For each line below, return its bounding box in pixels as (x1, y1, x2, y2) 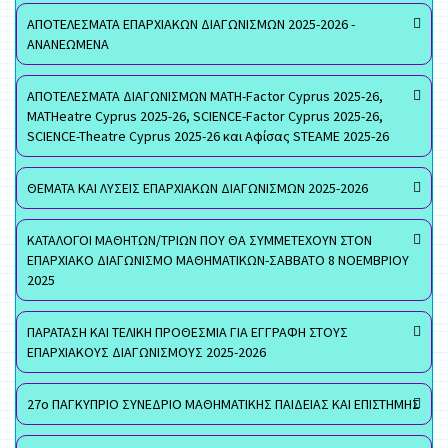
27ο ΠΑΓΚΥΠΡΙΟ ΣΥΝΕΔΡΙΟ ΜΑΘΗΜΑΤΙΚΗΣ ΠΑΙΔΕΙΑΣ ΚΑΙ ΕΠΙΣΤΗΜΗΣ (27, 395, 420, 413)
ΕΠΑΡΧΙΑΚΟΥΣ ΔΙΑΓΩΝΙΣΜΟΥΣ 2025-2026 (27, 343, 266, 361)
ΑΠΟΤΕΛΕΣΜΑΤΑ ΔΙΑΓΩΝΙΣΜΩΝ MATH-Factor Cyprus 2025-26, (27, 87, 383, 105)
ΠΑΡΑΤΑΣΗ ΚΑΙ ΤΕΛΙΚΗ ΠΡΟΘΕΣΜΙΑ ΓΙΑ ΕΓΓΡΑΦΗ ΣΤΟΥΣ (27, 323, 348, 341)
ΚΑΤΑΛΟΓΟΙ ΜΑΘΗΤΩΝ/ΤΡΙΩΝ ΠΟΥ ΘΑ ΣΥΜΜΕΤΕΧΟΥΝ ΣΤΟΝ (27, 231, 372, 249)
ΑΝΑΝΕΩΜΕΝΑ (27, 35, 109, 53)
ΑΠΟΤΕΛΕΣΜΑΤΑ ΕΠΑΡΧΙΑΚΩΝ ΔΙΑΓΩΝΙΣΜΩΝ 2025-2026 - (27, 15, 355, 33)
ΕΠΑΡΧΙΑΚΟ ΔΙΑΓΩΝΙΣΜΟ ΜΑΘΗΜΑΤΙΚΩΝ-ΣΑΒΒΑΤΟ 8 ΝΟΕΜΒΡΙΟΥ (27, 251, 409, 269)
